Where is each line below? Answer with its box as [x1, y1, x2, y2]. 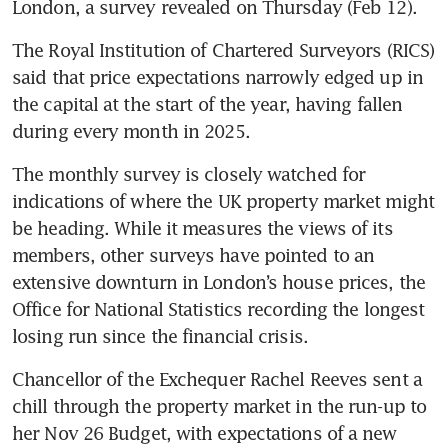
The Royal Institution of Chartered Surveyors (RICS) [12, 38, 435, 61]
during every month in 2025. [12, 119, 250, 142]
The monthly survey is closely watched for [12, 162, 366, 185]
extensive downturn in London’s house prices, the [12, 270, 425, 293]
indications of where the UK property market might [12, 189, 434, 212]
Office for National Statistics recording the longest [12, 297, 425, 320]
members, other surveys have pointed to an [12, 243, 375, 266]
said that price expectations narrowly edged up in [12, 65, 423, 88]
